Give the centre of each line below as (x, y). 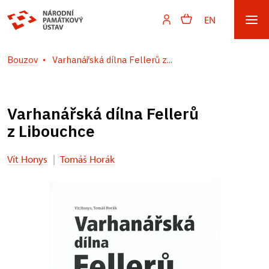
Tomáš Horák (87, 159)
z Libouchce (51, 131)
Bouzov (23, 60)
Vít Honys (27, 159)
